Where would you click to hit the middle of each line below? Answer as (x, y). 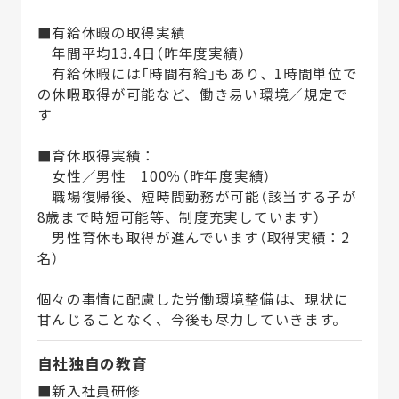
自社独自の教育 (92, 364)
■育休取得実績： (97, 155)
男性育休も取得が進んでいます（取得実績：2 (193, 237)
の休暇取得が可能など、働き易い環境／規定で (192, 94)
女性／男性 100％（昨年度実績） (154, 176)
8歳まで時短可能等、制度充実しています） (179, 217)
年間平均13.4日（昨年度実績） (142, 53)
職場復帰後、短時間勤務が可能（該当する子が (197, 196)
